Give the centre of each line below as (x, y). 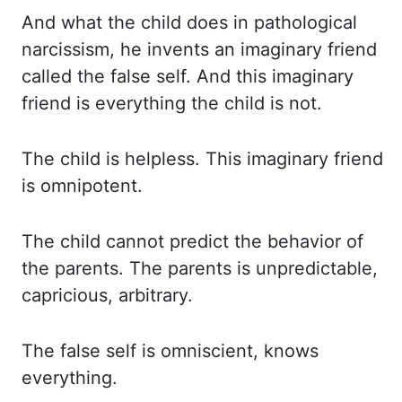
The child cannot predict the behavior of (192, 241)
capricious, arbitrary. (107, 295)
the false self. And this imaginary (215, 76)
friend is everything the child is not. (172, 103)
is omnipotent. (82, 186)
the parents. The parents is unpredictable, (200, 268)
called (49, 76)
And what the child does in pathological (189, 22)
